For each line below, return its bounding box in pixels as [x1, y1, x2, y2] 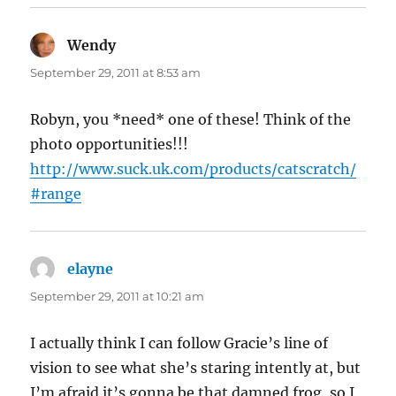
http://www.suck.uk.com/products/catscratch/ [30, 160, 357, 179]
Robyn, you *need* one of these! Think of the [30, 110, 352, 129]
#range [30, 185, 82, 203]
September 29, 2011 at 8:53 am [30, 65, 202, 80]
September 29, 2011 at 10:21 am [30, 289, 205, 304]
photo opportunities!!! [30, 135, 189, 154]
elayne [67, 260, 114, 278]
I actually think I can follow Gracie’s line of [30, 334, 329, 353]
